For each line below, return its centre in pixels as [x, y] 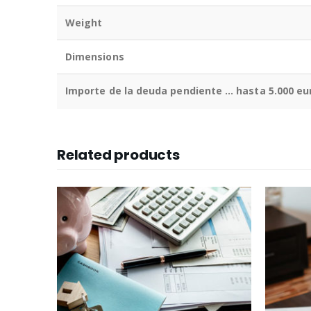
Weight [84, 22]
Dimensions [95, 56]
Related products [118, 154]
